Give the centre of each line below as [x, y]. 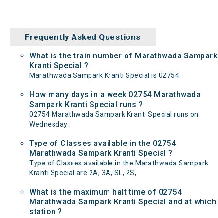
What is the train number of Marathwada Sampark [123, 56]
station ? [46, 211]
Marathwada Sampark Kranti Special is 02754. [105, 75]
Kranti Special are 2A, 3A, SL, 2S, [83, 173]
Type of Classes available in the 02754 [102, 143]
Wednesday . [50, 124]
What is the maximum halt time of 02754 [105, 192]
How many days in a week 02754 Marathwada [115, 95]
